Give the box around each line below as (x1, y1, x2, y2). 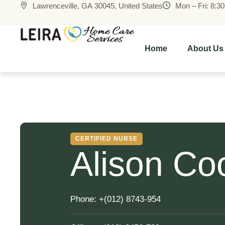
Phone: (70, 194, 96, 204)
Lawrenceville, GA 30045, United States (33, 2, 163, 10)
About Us (187, 44, 223, 53)
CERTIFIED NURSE (75, 135, 138, 142)
